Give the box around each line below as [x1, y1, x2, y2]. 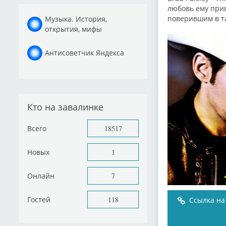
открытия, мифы [45, 24, 102, 34]
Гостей [27, 194, 50, 204]
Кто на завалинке [27, 101, 103, 113]
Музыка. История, [45, 14, 107, 24]
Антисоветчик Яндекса [45, 47, 124, 58]
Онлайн [27, 171, 54, 181]
